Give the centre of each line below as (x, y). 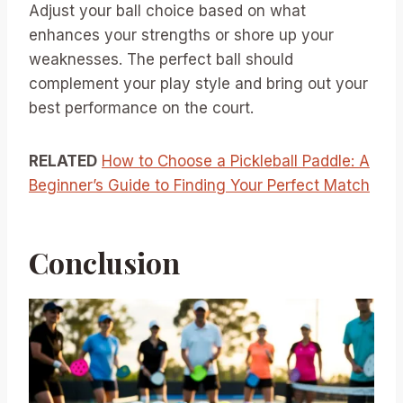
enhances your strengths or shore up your (181, 35)
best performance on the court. (141, 107)
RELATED (63, 161)
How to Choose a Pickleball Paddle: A (236, 161)
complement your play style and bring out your (198, 83)
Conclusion (104, 262)
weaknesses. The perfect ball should (161, 59)
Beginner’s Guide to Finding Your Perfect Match (199, 185)
